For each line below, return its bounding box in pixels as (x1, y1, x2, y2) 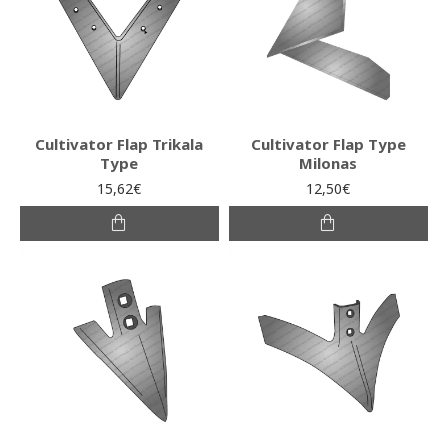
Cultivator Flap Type (250, 133, 406, 154)
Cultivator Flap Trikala (35, 133, 204, 154)
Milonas (299, 152, 358, 173)
